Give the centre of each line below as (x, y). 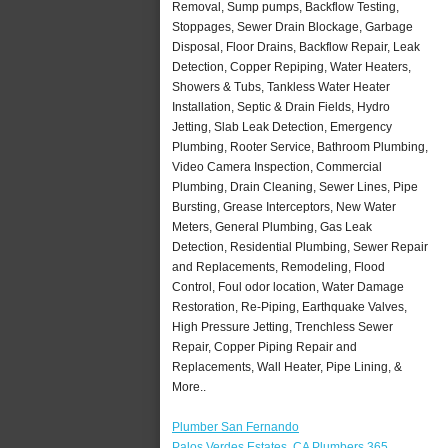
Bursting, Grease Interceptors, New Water (284, 206)
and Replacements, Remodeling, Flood (278, 266)
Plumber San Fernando (235, 426)
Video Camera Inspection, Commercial (277, 166)
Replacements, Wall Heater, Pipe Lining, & (287, 366)
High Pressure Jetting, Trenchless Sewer (282, 326)
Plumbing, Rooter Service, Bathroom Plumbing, (300, 146)
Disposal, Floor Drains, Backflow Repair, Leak (296, 46)
